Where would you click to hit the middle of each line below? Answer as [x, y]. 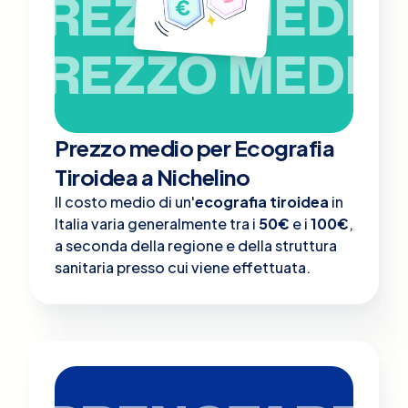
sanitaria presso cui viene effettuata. [183, 267]
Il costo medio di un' [125, 201]
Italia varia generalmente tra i [157, 223]
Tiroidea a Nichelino [153, 176]
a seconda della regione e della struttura [196, 245]
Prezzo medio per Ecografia [195, 147]
